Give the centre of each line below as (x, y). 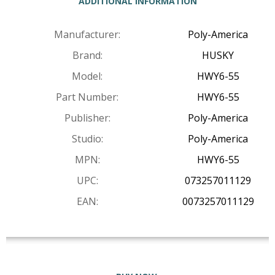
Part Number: (87, 97)
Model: (87, 76)
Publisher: (87, 118)
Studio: (87, 139)
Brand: (87, 56)
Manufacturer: (87, 35)
